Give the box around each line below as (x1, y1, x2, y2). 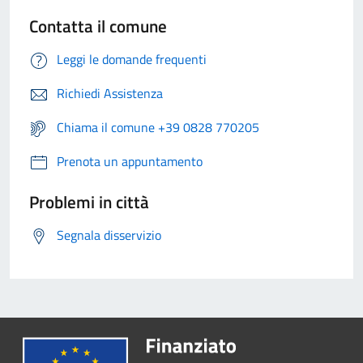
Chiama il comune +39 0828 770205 (57, 117, 259, 138)
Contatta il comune (29, 13, 167, 40)
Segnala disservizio (57, 225, 161, 246)
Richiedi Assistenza (57, 83, 163, 104)
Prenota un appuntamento (57, 152, 203, 172)
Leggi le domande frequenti (57, 49, 207, 70)
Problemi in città (29, 189, 149, 216)
